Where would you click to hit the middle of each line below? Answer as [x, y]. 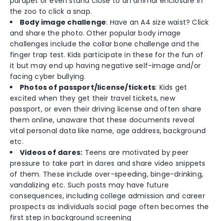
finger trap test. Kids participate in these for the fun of [107, 55]
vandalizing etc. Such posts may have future [90, 185]
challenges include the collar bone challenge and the [105, 44]
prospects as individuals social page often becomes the [110, 206]
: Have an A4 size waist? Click [158, 22]
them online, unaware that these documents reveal [102, 120]
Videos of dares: [51, 152]
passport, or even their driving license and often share [106, 109]
